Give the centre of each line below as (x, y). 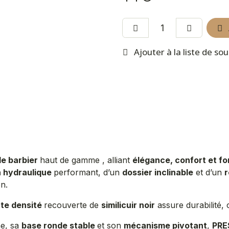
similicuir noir (128, 205)
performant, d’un (88, 172)
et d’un (209, 172)
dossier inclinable (158, 172)
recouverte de (73, 205)
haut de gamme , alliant (86, 160)
